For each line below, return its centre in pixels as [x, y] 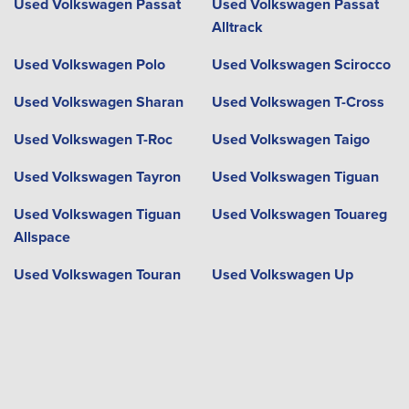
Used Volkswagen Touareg [299, 214]
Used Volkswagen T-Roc [93, 139]
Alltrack [237, 27]
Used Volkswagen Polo [89, 64]
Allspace [42, 237]
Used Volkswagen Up [282, 274]
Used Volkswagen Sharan [99, 102]
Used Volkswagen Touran [97, 274]
